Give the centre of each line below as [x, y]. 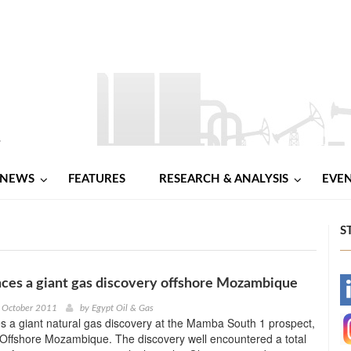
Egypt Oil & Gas [122, 308]
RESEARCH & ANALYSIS [224, 179]
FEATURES [97, 179]
